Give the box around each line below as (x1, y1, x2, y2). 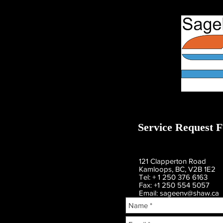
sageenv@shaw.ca (160, 189, 219, 197)
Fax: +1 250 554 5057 (139, 181, 210, 189)
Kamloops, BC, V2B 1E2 (139, 165, 216, 173)
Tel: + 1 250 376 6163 (139, 173, 208, 181)
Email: (139, 189, 160, 197)
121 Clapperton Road (139, 157, 206, 165)
